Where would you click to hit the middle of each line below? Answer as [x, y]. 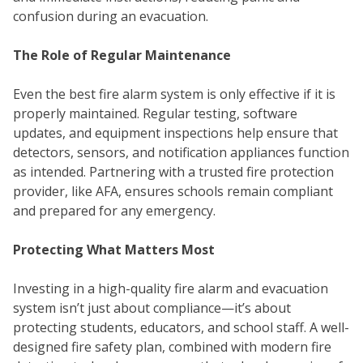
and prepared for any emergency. [114, 211]
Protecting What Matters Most [114, 250]
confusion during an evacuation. [111, 17]
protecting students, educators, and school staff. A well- [181, 328]
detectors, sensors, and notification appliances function [181, 153]
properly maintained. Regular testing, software [155, 114]
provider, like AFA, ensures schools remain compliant [173, 192]
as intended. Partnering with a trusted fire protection [173, 172]
